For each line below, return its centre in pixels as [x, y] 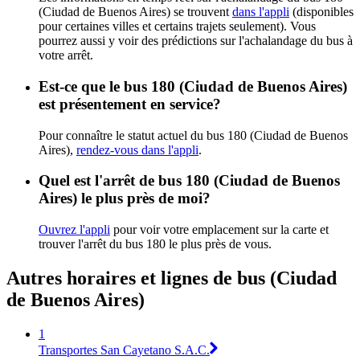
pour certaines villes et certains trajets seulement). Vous [177, 27]
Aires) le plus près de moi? [125, 198]
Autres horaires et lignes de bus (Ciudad [172, 278]
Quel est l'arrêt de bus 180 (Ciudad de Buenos [189, 181]
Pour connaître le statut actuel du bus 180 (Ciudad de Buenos [193, 135]
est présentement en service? [130, 104]
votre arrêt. [66, 55]
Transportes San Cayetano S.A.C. [124, 350]
